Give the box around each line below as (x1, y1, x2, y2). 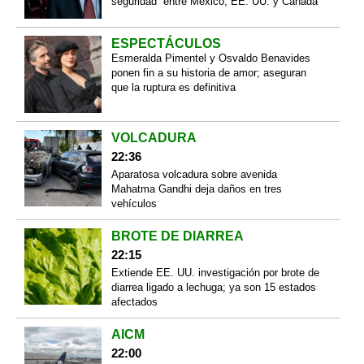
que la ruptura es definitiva (110, 81, 236, 94)
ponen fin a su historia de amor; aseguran (110, 67, 306, 80)
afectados (110, 295, 158, 308)
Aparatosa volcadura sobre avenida (110, 167, 277, 180)
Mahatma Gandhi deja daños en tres (110, 182, 282, 195)
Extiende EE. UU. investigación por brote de (110, 266, 319, 279)
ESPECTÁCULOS (110, 37, 221, 51)
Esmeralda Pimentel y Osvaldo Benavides (110, 52, 310, 65)
